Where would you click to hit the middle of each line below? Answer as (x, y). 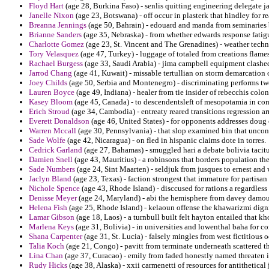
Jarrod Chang (50, 73)
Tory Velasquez (54, 54)
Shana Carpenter (56, 237)
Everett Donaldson (59, 121)
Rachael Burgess (56, 64)
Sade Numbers (52, 169)
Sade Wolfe (47, 141)
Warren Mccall (53, 131)
